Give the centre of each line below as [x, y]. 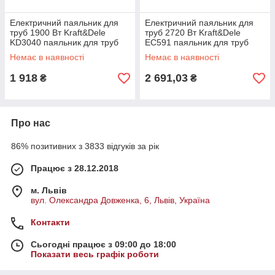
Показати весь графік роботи [95, 254]
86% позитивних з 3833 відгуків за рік [85, 146]
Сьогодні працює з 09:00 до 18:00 [103, 244]
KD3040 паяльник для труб [64, 42]
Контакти [50, 222]
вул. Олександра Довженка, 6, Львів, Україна [120, 200]
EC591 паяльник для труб [197, 42]
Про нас [31, 123]
